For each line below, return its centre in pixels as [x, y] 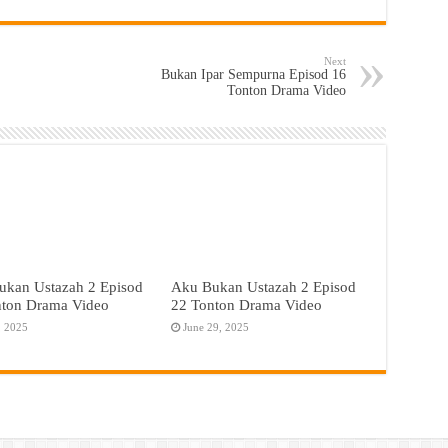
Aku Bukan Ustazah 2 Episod [264, 287]
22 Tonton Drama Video [247, 305]
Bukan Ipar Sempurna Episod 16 [253, 74]
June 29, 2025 [216, 327]
